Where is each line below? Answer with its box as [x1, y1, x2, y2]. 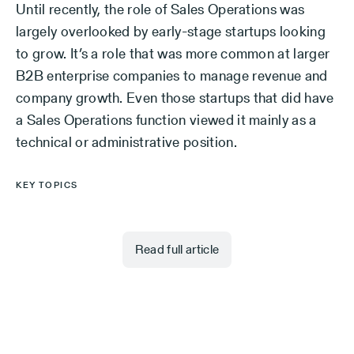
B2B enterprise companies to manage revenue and [16, 66, 328, 85]
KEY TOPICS [16, 179, 78, 191]
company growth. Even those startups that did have [16, 88, 334, 107]
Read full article [134, 240, 220, 259]
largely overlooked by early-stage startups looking [16, 21, 326, 41]
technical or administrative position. [16, 132, 237, 152]
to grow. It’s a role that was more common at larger [16, 43, 330, 63]
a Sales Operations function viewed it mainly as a [16, 110, 317, 130]
